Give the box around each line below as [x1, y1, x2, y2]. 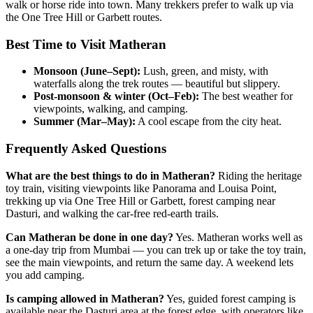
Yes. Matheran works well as [173, 231, 303, 243]
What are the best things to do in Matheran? [6, 169, 215, 182]
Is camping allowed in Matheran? [6, 292, 164, 305]
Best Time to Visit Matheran [6, 36, 166, 52]
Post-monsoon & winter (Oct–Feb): [34, 90, 199, 103]
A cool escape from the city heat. [136, 115, 282, 128]
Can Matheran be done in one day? [6, 231, 173, 243]
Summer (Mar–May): [34, 115, 136, 128]
